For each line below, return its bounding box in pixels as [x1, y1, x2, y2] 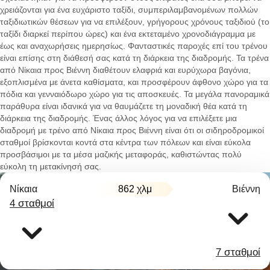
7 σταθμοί [216, 246, 260, 258]
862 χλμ [118, 184, 152, 194]
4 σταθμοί [10, 198, 54, 209]
